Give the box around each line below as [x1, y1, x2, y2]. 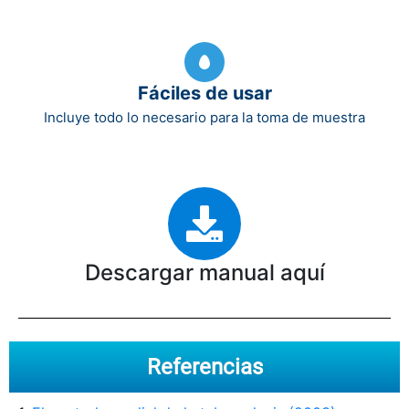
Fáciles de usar [137, 81, 272, 104]
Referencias [146, 353, 263, 380]
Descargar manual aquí [84, 258, 325, 286]
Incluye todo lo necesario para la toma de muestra [44, 108, 365, 126]
